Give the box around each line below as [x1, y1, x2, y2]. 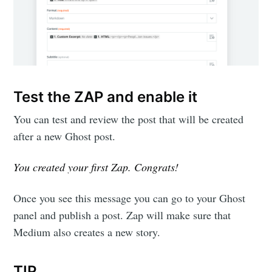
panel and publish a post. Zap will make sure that [13, 208, 231, 223]
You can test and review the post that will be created [13, 111, 244, 126]
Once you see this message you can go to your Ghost [13, 191, 246, 206]
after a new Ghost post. [13, 128, 116, 143]
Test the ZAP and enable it [13, 87, 198, 106]
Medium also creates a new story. [13, 225, 161, 240]
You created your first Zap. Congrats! [13, 159, 179, 174]
